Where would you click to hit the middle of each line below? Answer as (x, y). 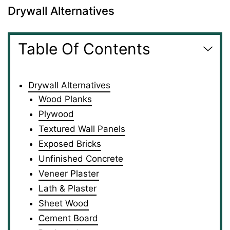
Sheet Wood (64, 203)
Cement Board (68, 218)
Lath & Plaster (68, 188)
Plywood (56, 114)
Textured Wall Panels (82, 129)
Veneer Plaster (69, 173)
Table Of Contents (84, 49)
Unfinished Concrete (81, 158)
